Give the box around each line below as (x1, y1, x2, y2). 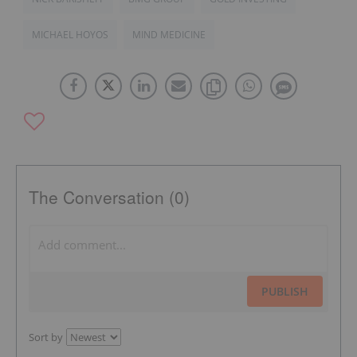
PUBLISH (261, 283, 308, 299)
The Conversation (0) (29, 184, 190, 209)
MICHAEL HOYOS (32, 27, 108, 41)
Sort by (29, 329, 63, 344)
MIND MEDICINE (132, 27, 206, 41)
